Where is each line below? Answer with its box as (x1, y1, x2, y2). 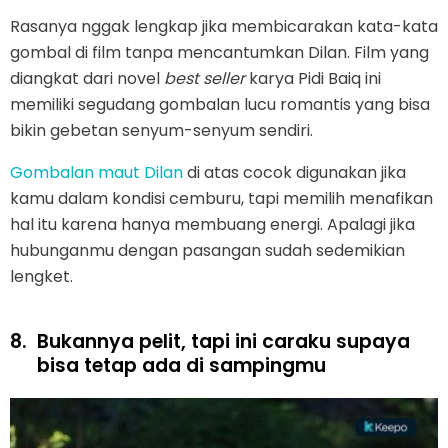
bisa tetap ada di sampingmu (37, 351, 326, 379)
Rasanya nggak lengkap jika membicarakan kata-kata (10, 14, 438, 38)
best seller (164, 66, 245, 90)
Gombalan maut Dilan (10, 160, 183, 184)
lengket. (10, 264, 73, 288)
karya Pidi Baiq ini (245, 66, 381, 90)
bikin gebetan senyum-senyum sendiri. (10, 118, 313, 142)
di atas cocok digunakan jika (183, 160, 406, 184)
